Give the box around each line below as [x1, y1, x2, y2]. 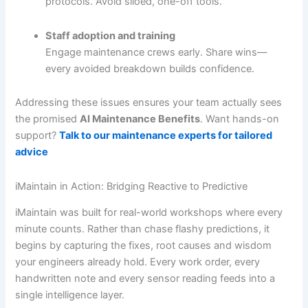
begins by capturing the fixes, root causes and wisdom [15, 239, 272, 252]
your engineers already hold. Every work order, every [15, 256, 261, 269]
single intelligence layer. [15, 289, 125, 302]
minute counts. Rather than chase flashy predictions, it [15, 223, 270, 236]
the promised [15, 113, 80, 126]
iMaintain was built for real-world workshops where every [15, 206, 283, 219]
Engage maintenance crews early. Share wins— [45, 45, 268, 58]
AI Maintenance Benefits [80, 113, 201, 126]
